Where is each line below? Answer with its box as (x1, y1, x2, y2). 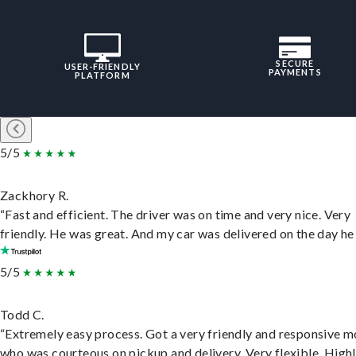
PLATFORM (74, 69, 130, 80)
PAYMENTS (268, 66, 322, 77)
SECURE (276, 57, 315, 68)
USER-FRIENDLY (64, 60, 141, 72)
